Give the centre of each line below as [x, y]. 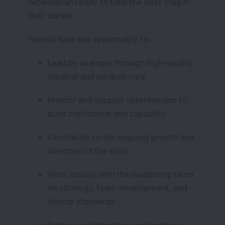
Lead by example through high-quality [120, 63]
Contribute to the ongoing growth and [121, 137]
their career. [51, 16]
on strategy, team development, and [118, 188]
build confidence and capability [107, 114]
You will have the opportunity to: [89, 39]
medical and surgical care [97, 76]
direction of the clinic [88, 151]
